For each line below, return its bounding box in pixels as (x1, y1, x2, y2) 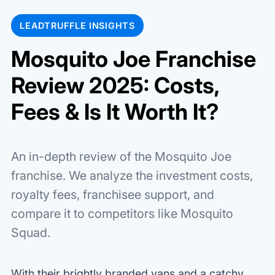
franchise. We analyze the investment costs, (11, 168, 253, 183)
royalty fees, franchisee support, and (11, 187, 214, 202)
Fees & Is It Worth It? (11, 98, 219, 125)
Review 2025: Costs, (11, 71, 219, 99)
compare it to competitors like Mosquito (11, 206, 233, 221)
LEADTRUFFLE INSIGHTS (20, 20, 135, 31)
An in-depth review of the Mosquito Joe (11, 149, 231, 164)
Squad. (11, 225, 50, 240)
